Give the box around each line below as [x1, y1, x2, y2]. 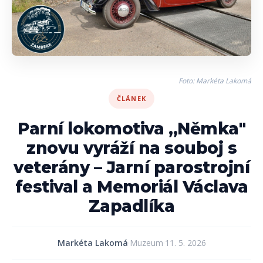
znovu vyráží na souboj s [26, 137, 237, 158]
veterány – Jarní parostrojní [14, 157, 249, 177]
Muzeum [129, 237, 163, 248]
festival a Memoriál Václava [15, 176, 248, 197]
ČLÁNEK [116, 93, 147, 103]
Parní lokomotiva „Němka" [18, 118, 245, 139]
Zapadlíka [88, 195, 175, 216]
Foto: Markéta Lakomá [178, 75, 251, 86]
